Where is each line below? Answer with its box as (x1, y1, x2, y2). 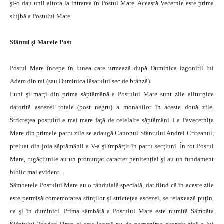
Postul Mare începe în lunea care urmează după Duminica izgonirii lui (10, 64, 214, 72)
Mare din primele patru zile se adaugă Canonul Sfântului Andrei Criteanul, (10, 129, 214, 137)
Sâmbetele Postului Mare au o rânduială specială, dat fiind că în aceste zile (10, 181, 214, 189)
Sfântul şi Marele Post (10, 38, 71, 46)
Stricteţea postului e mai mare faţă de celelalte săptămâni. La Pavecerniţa (10, 116, 214, 124)
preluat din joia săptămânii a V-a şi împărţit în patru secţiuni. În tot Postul (10, 142, 214, 150)
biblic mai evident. (10, 168, 61, 176)
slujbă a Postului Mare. (10, 12, 72, 20)
